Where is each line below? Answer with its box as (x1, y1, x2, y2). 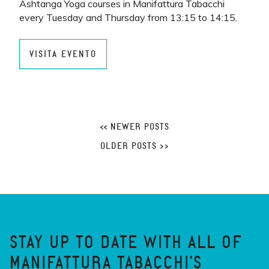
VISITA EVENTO (29, 49, 97, 59)
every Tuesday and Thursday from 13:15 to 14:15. (19, 11, 237, 23)
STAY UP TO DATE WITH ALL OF (10, 234, 243, 252)
